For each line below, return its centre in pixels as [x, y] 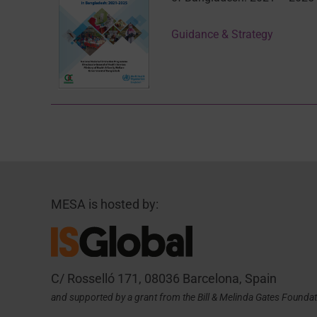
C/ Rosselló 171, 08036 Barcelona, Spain [163, 278]
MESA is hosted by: [104, 204]
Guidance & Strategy [222, 34]
